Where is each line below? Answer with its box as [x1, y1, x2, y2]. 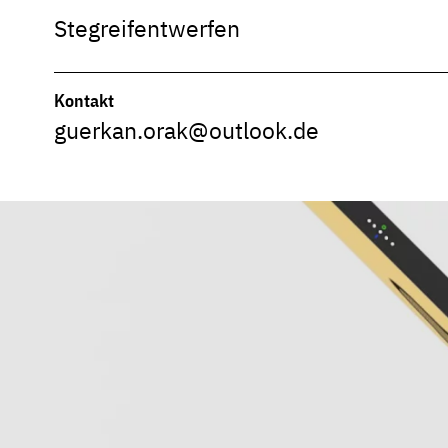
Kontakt [54, 88, 114, 112]
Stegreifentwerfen [54, 14, 240, 44]
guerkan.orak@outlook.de [54, 115, 319, 145]
